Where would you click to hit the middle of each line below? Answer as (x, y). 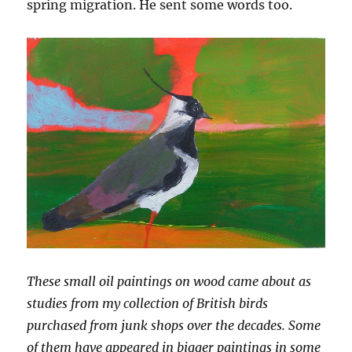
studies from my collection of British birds (148, 304)
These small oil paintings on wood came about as (169, 282)
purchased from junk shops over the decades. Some (174, 326)
